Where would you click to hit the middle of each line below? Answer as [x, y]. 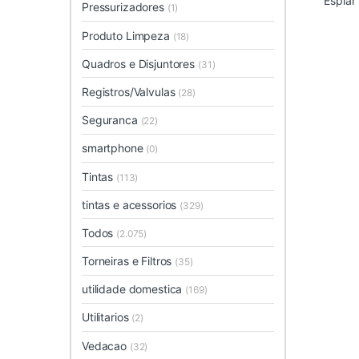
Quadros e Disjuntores [140, 63]
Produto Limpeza [127, 35]
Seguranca [111, 120]
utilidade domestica [134, 289]
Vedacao [106, 345]
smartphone [114, 148]
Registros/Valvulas [130, 91]
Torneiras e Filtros [129, 261]
